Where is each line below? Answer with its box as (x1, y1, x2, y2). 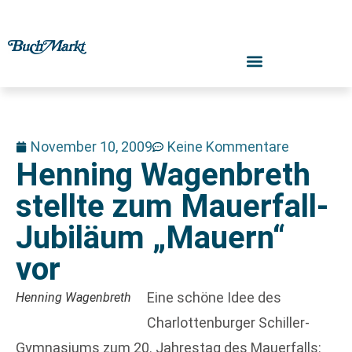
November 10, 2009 (31, 138, 152, 155)
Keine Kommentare (167, 138, 289, 155)
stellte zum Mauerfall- (16, 188, 328, 225)
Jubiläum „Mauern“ (16, 219, 285, 256)
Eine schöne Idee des (147, 289, 281, 306)
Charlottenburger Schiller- (147, 314, 310, 331)
